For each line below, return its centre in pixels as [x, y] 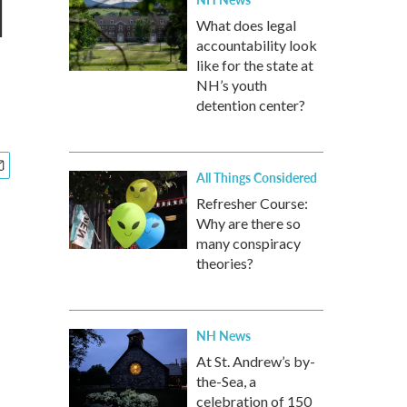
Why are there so [248, 223]
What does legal [246, 25]
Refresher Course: [252, 203]
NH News [223, 335]
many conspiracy [248, 243]
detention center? [251, 105]
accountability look [257, 45]
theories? [225, 263]
